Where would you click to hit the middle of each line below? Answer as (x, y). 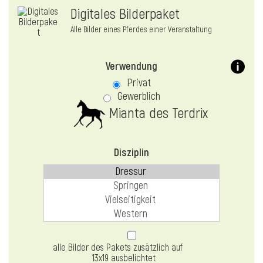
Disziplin (131, 153)
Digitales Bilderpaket (125, 15)
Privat (139, 83)
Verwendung (131, 67)
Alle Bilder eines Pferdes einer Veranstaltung (141, 30)
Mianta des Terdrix (156, 114)
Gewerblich (139, 97)
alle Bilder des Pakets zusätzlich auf (117, 248)
